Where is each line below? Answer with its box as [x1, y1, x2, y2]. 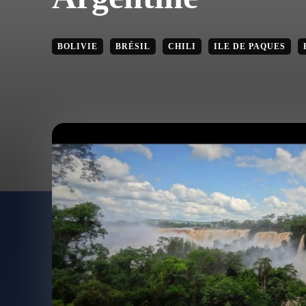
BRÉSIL [115, 42, 150, 51]
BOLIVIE [57, 42, 98, 51]
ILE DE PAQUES [214, 42, 286, 51]
